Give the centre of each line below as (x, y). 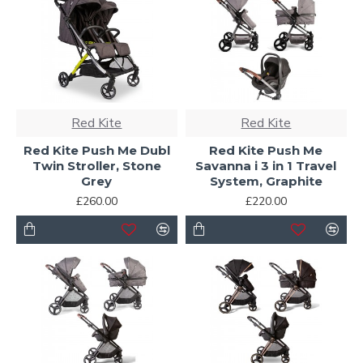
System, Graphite (266, 181)
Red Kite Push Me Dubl (96, 150)
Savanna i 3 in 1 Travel (266, 165)
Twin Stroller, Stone (96, 165)
